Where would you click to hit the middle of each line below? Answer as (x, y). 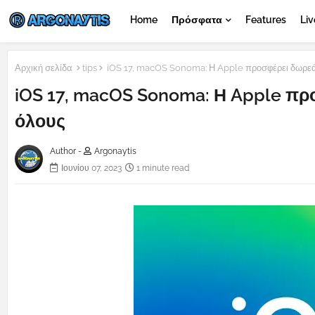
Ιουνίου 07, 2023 (91, 168)
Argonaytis (115, 152)
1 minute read (163, 168)
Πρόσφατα (197, 20)
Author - (67, 152)
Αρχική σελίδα (44, 68)
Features (266, 20)
